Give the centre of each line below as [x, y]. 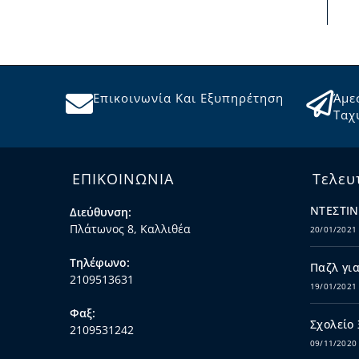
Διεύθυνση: [101, 212]
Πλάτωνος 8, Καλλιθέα [130, 228]
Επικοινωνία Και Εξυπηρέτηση [188, 97]
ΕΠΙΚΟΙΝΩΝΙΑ [123, 178]
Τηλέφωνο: [100, 262]
